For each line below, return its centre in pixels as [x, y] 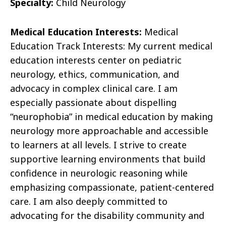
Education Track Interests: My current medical [111, 46]
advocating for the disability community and [107, 216]
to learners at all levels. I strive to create [98, 145]
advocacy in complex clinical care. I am [94, 89]
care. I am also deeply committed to [89, 202]
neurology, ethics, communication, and [95, 74]
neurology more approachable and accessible [109, 131]
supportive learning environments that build [108, 159]
